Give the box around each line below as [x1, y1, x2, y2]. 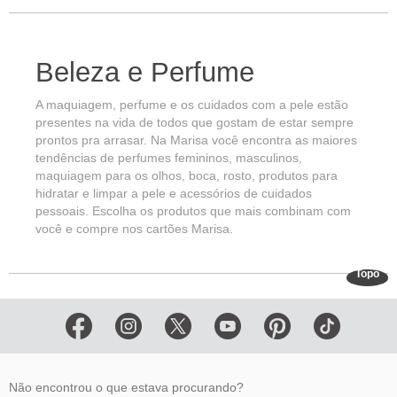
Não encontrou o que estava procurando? [9, 379, 244, 394]
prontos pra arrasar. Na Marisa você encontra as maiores [35, 132, 357, 147]
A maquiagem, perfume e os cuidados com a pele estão [35, 97, 348, 112]
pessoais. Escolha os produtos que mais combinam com [35, 203, 351, 218]
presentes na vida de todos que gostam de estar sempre [35, 114, 354, 129]
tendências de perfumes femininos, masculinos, [35, 150, 302, 165]
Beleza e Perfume [35, 56, 254, 88]
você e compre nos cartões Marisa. [35, 221, 233, 236]
